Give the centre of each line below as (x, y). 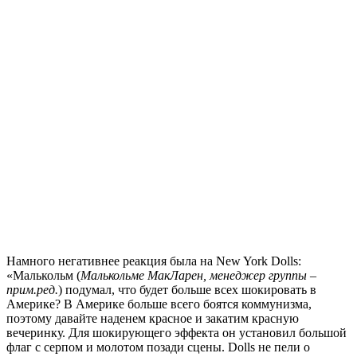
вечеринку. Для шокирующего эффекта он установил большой (177, 333)
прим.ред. (32, 290)
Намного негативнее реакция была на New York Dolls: (154, 261)
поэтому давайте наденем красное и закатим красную (153, 319)
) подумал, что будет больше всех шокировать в (187, 290)
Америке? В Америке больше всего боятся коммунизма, (159, 304)
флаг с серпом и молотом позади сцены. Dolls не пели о (158, 347)
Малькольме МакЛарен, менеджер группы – (198, 276)
